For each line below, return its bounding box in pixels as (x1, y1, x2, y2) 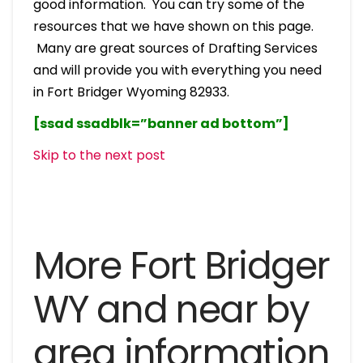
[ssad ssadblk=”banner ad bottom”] (32, 113, 289, 133)
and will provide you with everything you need (32, 60, 322, 79)
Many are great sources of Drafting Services (32, 38, 318, 58)
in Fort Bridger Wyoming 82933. (32, 82, 229, 101)
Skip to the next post (32, 145, 165, 164)
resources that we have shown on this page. (32, 16, 314, 36)
